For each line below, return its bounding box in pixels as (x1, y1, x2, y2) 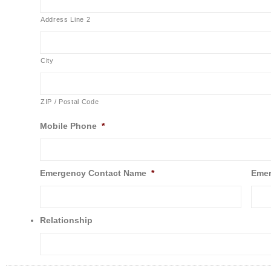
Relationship (40, 215, 93, 225)
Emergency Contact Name (40, 168, 146, 178)
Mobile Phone (40, 120, 97, 131)
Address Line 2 (41, 15, 91, 23)
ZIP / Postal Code (41, 97, 99, 105)
